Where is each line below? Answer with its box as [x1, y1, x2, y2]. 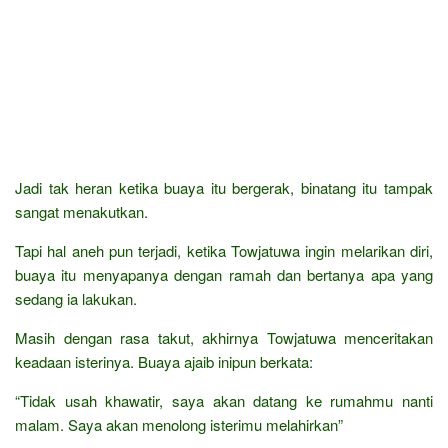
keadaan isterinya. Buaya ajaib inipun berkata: [15, 350, 313, 372]
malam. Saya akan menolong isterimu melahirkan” [15, 413, 343, 435]
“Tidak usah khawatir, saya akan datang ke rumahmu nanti [15, 389, 433, 411]
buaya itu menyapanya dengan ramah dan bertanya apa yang [15, 263, 433, 285]
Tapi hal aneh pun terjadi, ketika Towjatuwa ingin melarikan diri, [15, 239, 433, 261]
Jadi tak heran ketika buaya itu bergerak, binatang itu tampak [15, 176, 433, 198]
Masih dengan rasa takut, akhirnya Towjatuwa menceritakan [15, 326, 433, 348]
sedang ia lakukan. [15, 287, 137, 309]
